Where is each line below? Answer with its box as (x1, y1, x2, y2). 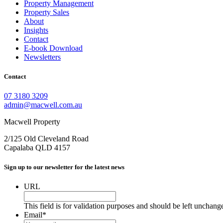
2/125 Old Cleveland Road (4, 134, 89, 143)
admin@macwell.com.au (4, 101, 82, 110)
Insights (24, 25, 48, 34)
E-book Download (24, 43, 83, 52)
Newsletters (24, 52, 61, 61)
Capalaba (4, 143, 33, 152)
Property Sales (24, 7, 69, 16)
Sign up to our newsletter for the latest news (4, 163, 124, 171)
